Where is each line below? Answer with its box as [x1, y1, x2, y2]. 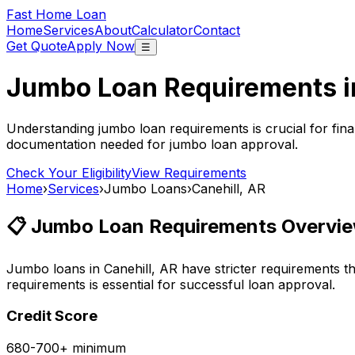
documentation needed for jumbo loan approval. [6, 136, 298, 152]
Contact [193, 22, 240, 38]
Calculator [132, 22, 193, 38]
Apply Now [67, 38, 135, 54]
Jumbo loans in [6, 260, 104, 277]
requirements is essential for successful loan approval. [6, 276, 335, 292]
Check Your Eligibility [6, 164, 132, 181]
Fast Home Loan [6, 6, 106, 22]
